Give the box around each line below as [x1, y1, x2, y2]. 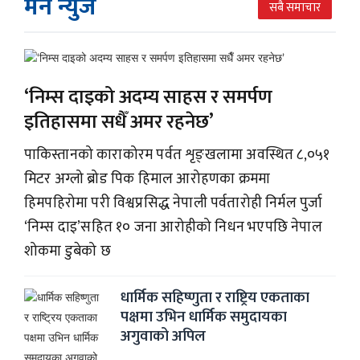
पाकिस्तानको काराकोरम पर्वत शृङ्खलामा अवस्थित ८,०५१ [24, 141, 330, 167]
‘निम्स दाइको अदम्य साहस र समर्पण [24, 80, 272, 113]
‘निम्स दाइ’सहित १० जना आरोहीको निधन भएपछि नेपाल [24, 214, 322, 239]
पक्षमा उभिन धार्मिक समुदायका [121, 304, 287, 329]
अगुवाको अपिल [121, 323, 206, 349]
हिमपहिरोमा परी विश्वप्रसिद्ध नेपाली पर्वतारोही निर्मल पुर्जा [24, 190, 323, 215]
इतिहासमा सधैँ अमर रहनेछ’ [24, 105, 214, 138]
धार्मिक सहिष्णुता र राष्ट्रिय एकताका [121, 284, 309, 310]
